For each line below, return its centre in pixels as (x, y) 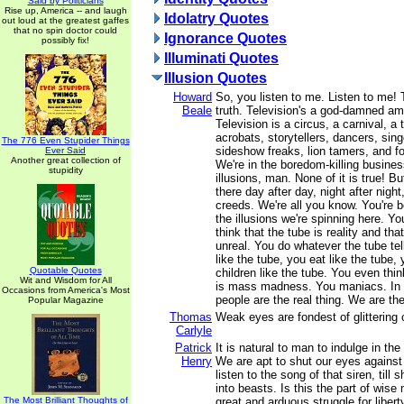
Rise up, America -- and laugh (65, 10)
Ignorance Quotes (225, 38)
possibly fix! (65, 40)
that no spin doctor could (65, 30)
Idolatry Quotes (216, 18)
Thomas (191, 317)
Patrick (193, 348)
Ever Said (65, 150)
